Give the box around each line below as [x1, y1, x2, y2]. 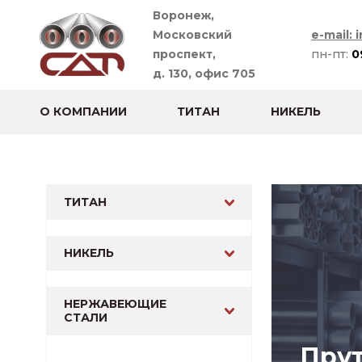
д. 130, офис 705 [152, 66, 255, 81]
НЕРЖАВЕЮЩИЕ [63, 297, 166, 311]
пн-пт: [311, 47, 352, 61]
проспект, [152, 47, 216, 61]
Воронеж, [152, 8, 214, 23]
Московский [152, 27, 232, 42]
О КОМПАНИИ [39, 104, 127, 119]
